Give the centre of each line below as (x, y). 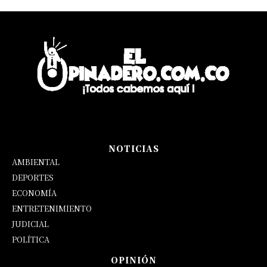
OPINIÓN (133, 260)
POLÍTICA (31, 239)
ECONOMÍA (34, 193)
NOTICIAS (133, 148)
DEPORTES (33, 177)
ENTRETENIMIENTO (52, 208)
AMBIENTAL (36, 162)
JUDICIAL (30, 223)
